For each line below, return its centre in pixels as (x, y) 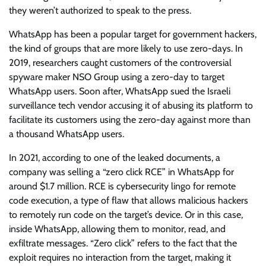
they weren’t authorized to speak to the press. (100, 11)
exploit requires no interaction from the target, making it (120, 258)
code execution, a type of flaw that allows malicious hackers (129, 201)
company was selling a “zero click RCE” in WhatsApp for (121, 172)
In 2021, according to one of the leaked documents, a (115, 158)
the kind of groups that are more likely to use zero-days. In (126, 49)
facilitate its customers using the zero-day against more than (130, 120)
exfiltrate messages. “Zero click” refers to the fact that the (123, 243)
